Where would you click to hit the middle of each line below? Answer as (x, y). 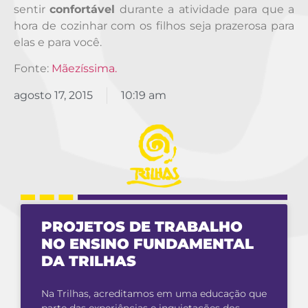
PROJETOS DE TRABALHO (142, 227)
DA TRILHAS (89, 261)
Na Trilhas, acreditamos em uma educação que (154, 294)
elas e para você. (58, 43)
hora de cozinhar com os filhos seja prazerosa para (154, 26)
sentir (32, 10)
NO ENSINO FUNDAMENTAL (147, 244)
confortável (82, 10)
